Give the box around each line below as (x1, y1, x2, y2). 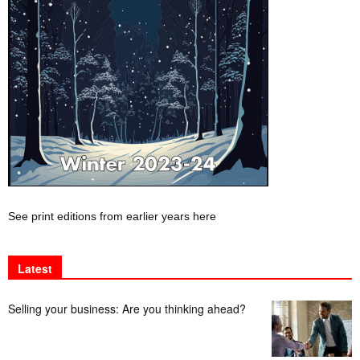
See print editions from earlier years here (8, 209, 216, 223)
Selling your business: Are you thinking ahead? (8, 300, 246, 317)
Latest (18, 260, 52, 276)
